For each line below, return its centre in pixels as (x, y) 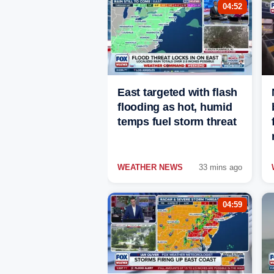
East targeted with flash (177, 93)
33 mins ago (220, 168)
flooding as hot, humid (175, 107)
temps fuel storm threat (177, 122)
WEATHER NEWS (150, 168)
